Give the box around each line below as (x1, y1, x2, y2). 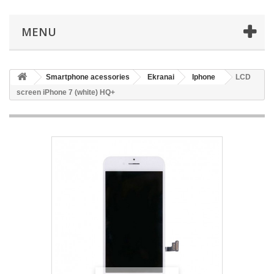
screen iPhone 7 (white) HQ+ (17, 88, 115, 97)
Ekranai (147, 73, 174, 81)
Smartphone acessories (46, 73, 130, 81)
